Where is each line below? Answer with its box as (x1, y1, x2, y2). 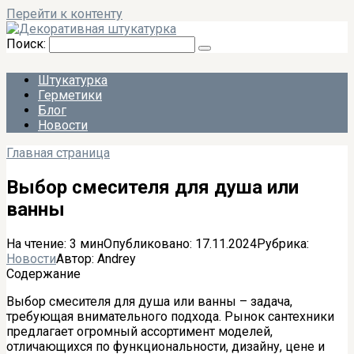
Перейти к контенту (6, 6, 122, 21)
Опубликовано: (104, 235, 192, 251)
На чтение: (6, 235, 66, 251)
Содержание (6, 265, 81, 281)
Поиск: (6, 36, 49, 51)
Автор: (56, 250, 94, 266)
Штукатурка (38, 73, 107, 88)
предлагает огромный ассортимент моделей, (6, 323, 273, 339)
